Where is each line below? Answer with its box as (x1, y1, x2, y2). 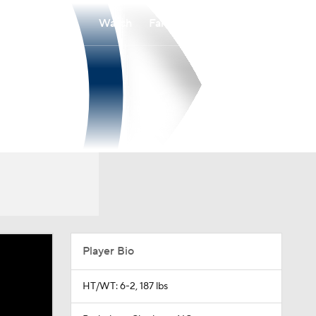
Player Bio (82, 244, 134, 258)
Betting (205, 16, 243, 30)
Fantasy (149, 16, 188, 30)
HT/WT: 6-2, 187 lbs (82, 280, 168, 293)
